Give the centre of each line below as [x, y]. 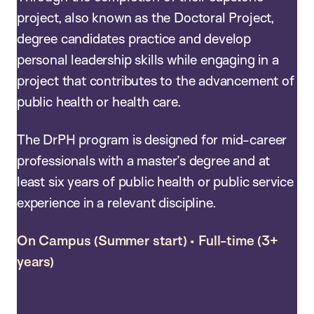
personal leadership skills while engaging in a [148, 60]
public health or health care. [103, 102]
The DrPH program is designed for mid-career [152, 140]
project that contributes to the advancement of [156, 81]
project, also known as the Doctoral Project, [145, 18]
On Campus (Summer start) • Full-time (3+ [148, 241]
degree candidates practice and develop [134, 39]
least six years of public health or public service [155, 182]
